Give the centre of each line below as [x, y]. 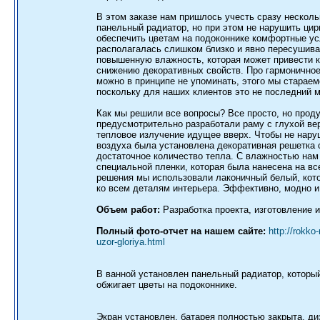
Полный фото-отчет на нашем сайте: [181, 231]
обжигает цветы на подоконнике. [167, 285]
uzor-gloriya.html [131, 242]
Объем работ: [128, 210]
